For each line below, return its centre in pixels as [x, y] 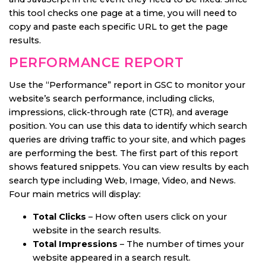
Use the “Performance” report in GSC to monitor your [127, 85]
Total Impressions [75, 244]
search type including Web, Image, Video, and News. [122, 180]
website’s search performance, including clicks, [112, 98]
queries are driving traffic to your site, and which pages [127, 139]
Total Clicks [59, 216]
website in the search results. [97, 230]
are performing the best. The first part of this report [123, 153]
